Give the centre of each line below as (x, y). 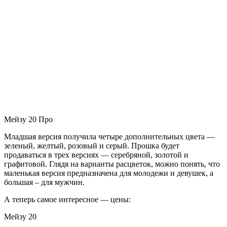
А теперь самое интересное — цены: (67, 199)
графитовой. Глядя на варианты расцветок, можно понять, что (112, 164)
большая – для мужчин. (44, 182)
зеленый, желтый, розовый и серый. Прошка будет (92, 145)
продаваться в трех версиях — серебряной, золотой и (96, 155)
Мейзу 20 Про (28, 119)
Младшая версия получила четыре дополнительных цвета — (109, 136)
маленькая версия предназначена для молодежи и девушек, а (109, 173)
